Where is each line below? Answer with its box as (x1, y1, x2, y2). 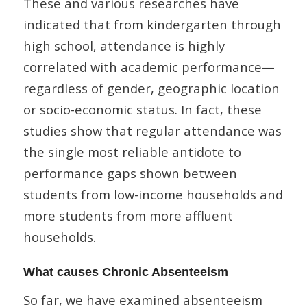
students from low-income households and (23, 185, 283, 203)
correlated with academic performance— (23, 58, 275, 75)
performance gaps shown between (23, 164, 237, 182)
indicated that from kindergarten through (23, 15, 281, 33)
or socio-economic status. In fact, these (23, 100, 262, 118)
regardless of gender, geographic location (23, 79, 280, 97)
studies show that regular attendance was (23, 121, 282, 139)
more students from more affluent (23, 206, 233, 224)
